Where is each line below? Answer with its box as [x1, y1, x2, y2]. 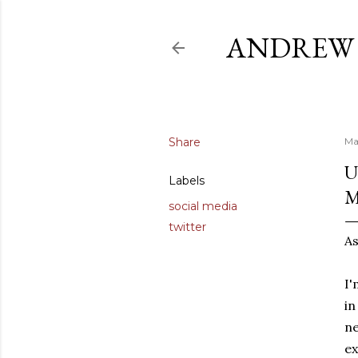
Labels [169, 173, 205, 188]
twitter [169, 220, 206, 234]
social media [169, 199, 237, 213]
